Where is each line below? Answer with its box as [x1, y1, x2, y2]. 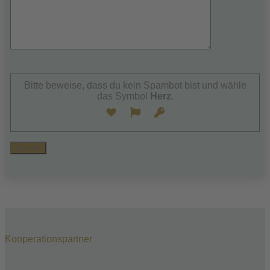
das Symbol [96, 91, 148, 102]
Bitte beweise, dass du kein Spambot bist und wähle [24, 80, 246, 91]
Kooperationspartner [5, 234, 92, 245]
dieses [10, 84, 39, 95]
